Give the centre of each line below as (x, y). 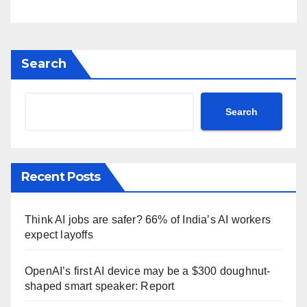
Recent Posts (61, 177)
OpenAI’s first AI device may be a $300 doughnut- (148, 271)
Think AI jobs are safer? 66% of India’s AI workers (148, 220)
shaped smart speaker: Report (100, 286)
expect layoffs (59, 235)
